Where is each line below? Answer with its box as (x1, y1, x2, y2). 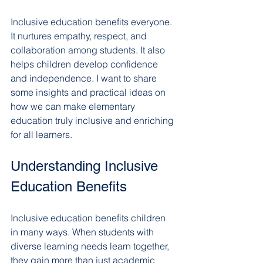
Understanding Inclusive (11, 158, 162, 174)
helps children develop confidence (11, 58, 160, 70)
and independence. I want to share (11, 72, 159, 84)
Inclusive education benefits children (11, 212, 168, 224)
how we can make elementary (11, 100, 137, 112)
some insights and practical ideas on (11, 86, 168, 98)
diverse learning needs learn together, (11, 240, 171, 252)
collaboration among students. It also (11, 44, 167, 56)
